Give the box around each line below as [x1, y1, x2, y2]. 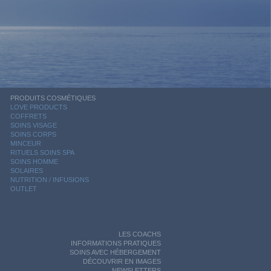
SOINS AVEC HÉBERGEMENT [70, 249, 161, 256]
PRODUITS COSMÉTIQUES [10, 94, 96, 102]
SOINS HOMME [10, 158, 58, 165]
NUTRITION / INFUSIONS [10, 176, 89, 183]
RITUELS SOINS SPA [10, 149, 74, 156]
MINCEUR [10, 140, 41, 147]
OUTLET [10, 185, 37, 192]
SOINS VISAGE [10, 122, 57, 129]
